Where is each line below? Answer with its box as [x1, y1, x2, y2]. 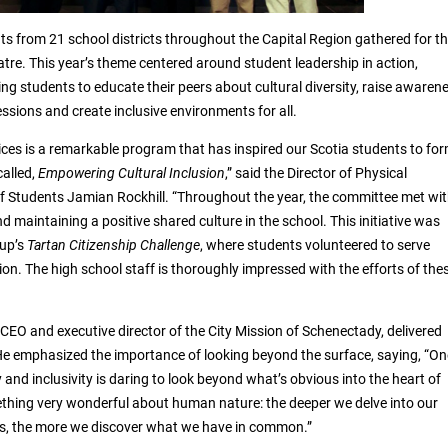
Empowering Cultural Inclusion [38, 165, 225, 182]
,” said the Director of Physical [225, 165, 407, 182]
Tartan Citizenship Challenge [24, 237, 200, 254]
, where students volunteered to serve [200, 237, 430, 254]
